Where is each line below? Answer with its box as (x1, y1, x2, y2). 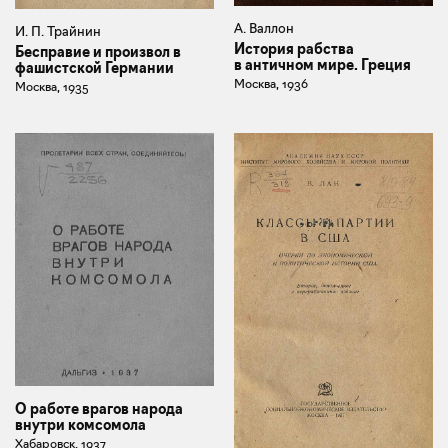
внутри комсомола (15, 416, 146, 435)
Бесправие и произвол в (15, 43, 181, 62)
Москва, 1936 (234, 76, 308, 92)
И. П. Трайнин (15, 23, 101, 40)
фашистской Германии (15, 59, 174, 78)
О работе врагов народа (15, 400, 183, 419)
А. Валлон (234, 20, 294, 37)
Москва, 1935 (15, 79, 89, 95)
